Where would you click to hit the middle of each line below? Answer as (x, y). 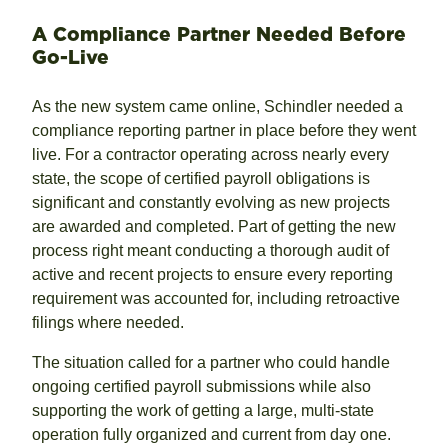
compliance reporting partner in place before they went (224, 130)
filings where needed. (108, 322)
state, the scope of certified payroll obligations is (201, 178)
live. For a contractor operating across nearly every (210, 154)
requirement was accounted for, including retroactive (216, 298)
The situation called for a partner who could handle (211, 362)
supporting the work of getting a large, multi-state (203, 410)
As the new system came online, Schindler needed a (217, 106)
